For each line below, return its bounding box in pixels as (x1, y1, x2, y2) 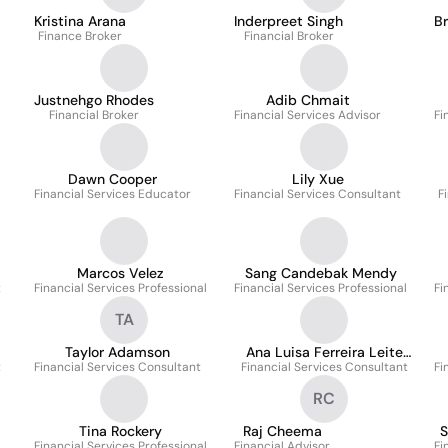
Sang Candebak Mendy (244, 264, 397, 282)
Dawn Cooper (68, 170, 157, 188)
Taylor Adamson (65, 343, 170, 361)
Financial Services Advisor (234, 107, 381, 123)
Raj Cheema (242, 422, 322, 440)
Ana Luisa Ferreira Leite (245, 343, 403, 361)
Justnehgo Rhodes (34, 91, 154, 109)
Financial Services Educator (34, 186, 191, 202)
